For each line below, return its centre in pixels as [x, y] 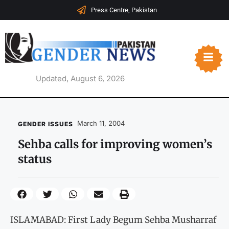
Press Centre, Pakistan [124, 10]
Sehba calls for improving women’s [115, 144]
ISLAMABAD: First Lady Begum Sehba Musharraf [113, 220]
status [35, 159]
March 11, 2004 [101, 123]
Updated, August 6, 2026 [80, 79]
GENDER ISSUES [45, 124]
